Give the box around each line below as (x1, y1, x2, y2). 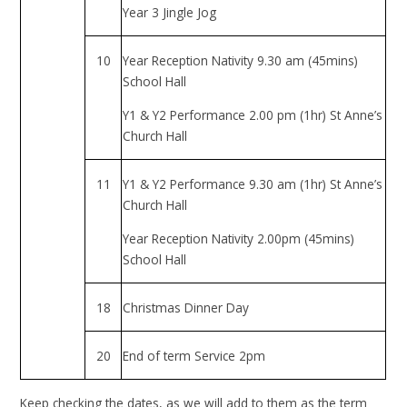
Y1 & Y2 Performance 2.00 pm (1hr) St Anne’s (123, 105, 383, 124)
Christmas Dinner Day (123, 298, 250, 316)
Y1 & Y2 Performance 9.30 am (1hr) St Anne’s (123, 174, 383, 193)
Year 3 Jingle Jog (123, 3, 217, 21)
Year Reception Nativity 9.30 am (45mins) (123, 51, 359, 69)
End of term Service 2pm (123, 346, 266, 364)
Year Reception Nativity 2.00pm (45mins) (123, 229, 355, 247)
